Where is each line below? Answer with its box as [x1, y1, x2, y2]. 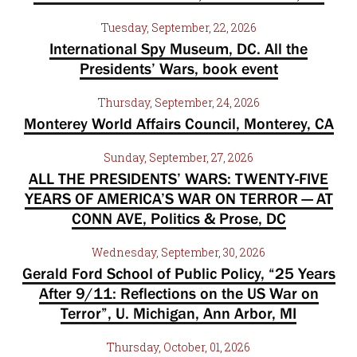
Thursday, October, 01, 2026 [107, 339, 250, 355]
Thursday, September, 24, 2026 [97, 95, 260, 110]
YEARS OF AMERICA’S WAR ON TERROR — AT [24, 190, 333, 207]
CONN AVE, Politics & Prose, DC [71, 210, 286, 227]
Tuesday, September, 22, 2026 [100, 20, 257, 35]
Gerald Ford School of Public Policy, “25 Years [22, 265, 335, 282]
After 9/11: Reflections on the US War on [38, 284, 319, 302]
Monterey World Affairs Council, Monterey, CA [23, 115, 334, 132]
